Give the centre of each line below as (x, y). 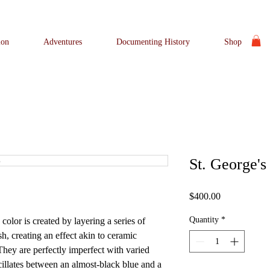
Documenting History (153, 42)
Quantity (204, 220)
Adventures (63, 42)
